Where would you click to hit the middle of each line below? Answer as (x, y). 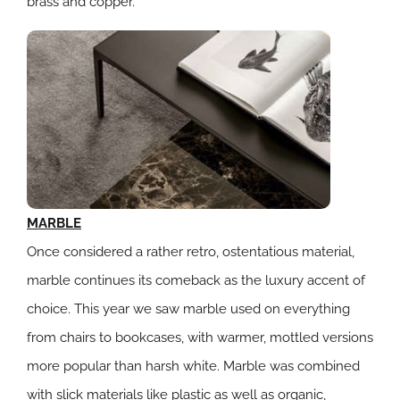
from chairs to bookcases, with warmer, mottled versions (200, 337)
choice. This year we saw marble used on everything (188, 309)
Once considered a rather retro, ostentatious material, (191, 252)
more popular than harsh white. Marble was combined (193, 366)
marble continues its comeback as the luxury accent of (196, 280)
